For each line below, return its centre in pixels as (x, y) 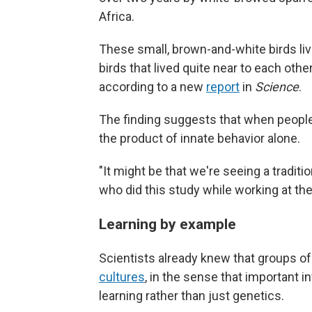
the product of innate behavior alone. (200, 138)
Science (277, 86)
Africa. (117, 16)
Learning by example (167, 224)
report (223, 86)
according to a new (153, 86)
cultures (122, 276)
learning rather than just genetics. (192, 295)
